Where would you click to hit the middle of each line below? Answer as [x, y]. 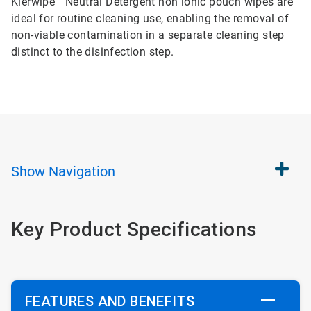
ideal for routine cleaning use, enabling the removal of [150, 18]
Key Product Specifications [134, 229]
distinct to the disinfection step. [93, 52]
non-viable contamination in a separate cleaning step [148, 35]
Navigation [82, 171]
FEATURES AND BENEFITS [110, 301]
